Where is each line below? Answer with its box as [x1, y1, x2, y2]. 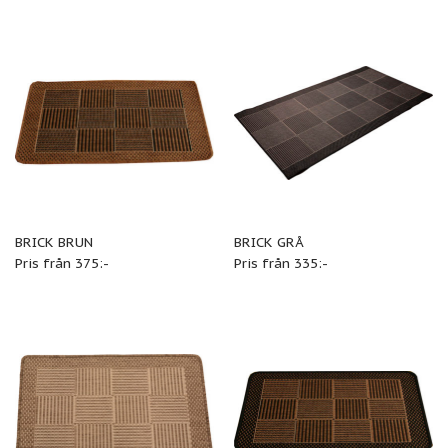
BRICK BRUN [14, 232, 93, 251]
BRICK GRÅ [233, 232, 304, 251]
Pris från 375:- [14, 253, 109, 272]
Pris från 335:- [233, 253, 328, 272]
